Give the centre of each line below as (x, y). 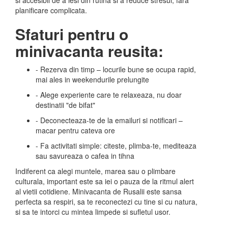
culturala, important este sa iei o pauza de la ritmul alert (105, 181)
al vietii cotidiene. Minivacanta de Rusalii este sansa (98, 191)
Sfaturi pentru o (72, 34)
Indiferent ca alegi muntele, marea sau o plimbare (95, 171)
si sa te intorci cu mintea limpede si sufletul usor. (93, 212)
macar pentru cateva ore (75, 130)
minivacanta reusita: (89, 51)
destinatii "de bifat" (65, 105)
